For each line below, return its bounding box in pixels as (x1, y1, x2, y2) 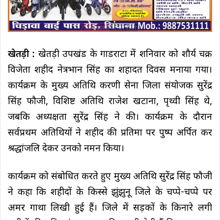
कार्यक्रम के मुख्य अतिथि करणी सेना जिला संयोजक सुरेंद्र (8, 80, 212, 93)
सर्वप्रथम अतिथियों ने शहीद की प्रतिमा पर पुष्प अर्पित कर (8, 127, 212, 140)
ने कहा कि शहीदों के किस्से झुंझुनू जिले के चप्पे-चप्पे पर (8, 187, 212, 199)
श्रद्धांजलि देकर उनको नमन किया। (8, 143, 124, 156)
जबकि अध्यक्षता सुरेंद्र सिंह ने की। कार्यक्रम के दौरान (8, 111, 212, 124)
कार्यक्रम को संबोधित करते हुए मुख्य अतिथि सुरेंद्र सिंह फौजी (8, 171, 212, 184)
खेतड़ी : (8, 49, 35, 61)
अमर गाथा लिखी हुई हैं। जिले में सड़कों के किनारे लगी (8, 202, 212, 215)
